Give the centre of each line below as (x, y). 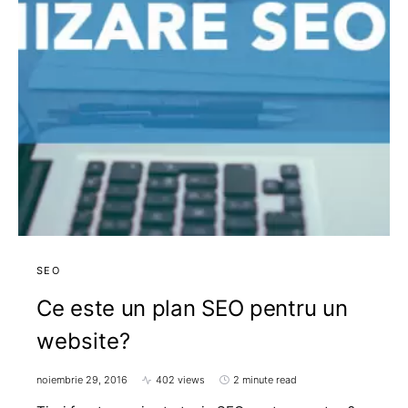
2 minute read (265, 380)
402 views (180, 380)
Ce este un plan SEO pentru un (192, 308)
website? (83, 341)
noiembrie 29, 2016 (82, 380)
